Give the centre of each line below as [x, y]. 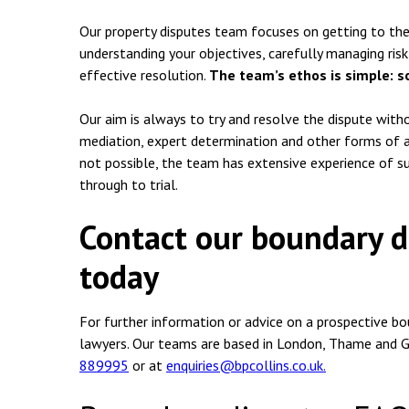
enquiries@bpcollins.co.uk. [246, 365]
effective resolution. [144, 75]
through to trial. [129, 184]
